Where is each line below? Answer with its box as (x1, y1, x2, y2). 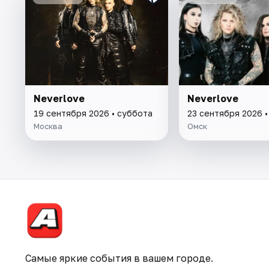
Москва (34, 121, 62, 131)
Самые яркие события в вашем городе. (25, 252, 213, 264)
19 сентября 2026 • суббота (34, 107, 153, 118)
